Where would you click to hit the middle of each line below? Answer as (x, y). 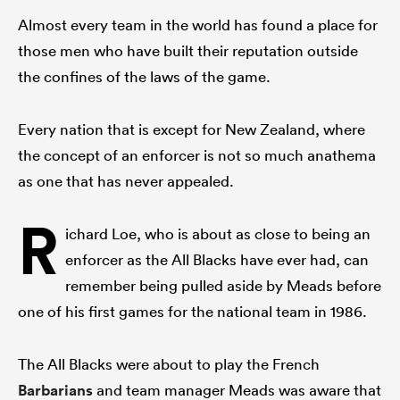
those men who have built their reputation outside (188, 50)
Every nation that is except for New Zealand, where (192, 129)
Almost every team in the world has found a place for (198, 24)
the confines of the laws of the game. (144, 76)
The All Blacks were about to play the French (169, 363)
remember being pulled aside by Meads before (224, 285)
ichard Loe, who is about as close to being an (218, 233)
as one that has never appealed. (126, 180)
